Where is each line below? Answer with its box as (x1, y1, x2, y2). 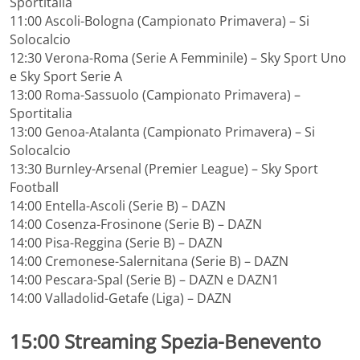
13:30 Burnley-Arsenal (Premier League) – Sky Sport (10, 159, 318, 178)
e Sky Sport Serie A (10, 67, 122, 85)
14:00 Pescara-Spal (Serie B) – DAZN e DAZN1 (10, 270, 279, 288)
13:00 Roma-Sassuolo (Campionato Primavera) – (10, 85, 301, 104)
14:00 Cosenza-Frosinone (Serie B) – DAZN (10, 215, 262, 233)
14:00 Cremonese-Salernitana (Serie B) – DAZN (10, 252, 288, 270)
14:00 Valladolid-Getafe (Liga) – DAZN (10, 288, 231, 307)
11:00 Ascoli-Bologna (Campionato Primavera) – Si (10, 11, 309, 30)
